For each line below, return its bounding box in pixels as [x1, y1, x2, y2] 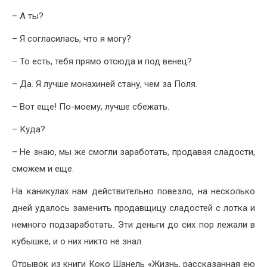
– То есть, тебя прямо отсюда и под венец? [12, 56, 192, 67]
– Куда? [12, 124, 45, 135]
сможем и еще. [12, 163, 74, 175]
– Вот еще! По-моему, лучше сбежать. [12, 101, 169, 113]
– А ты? [12, 11, 44, 22]
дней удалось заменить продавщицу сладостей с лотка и [12, 203, 255, 214]
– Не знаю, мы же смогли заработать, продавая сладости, [12, 147, 255, 158]
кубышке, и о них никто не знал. [12, 236, 143, 247]
